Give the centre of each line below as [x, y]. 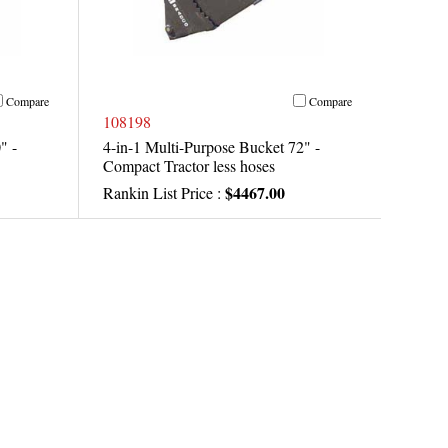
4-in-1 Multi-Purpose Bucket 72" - [211, 147]
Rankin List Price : [163, 193]
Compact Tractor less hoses [188, 166]
